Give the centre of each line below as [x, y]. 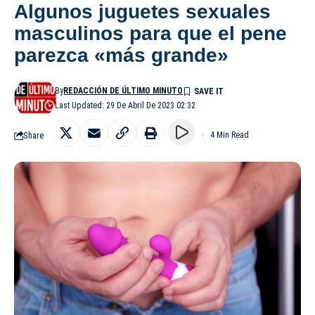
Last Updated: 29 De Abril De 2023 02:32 [126, 106]
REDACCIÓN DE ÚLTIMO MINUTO [123, 91]
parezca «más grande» [121, 56]
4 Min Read [230, 135]
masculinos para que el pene [150, 34]
